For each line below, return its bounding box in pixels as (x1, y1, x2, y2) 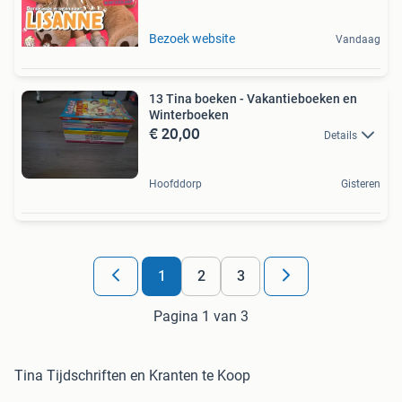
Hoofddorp (149, 178, 202, 191)
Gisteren (341, 178, 380, 191)
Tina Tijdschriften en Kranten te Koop (14, 367, 250, 385)
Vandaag (336, 33, 380, 47)
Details (324, 129, 357, 143)
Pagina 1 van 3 (153, 308, 249, 326)
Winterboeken (149, 108, 229, 123)
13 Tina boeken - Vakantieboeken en (149, 92, 357, 107)
